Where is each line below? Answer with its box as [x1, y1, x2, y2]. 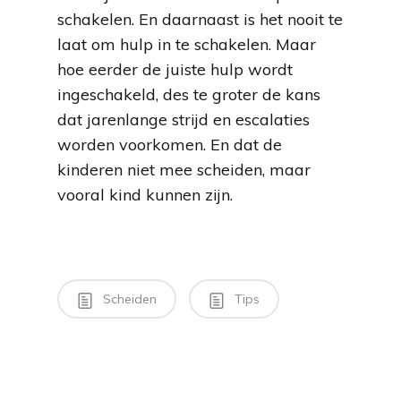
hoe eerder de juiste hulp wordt [57, 59, 293, 80]
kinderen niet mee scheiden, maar [57, 159, 311, 180]
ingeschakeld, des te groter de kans [57, 84, 320, 105]
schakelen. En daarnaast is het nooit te [57, 9, 343, 30]
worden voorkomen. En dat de [57, 134, 282, 155]
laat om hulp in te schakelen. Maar [57, 34, 316, 55]
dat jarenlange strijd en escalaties [57, 109, 310, 130]
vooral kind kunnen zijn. [57, 184, 233, 205]
